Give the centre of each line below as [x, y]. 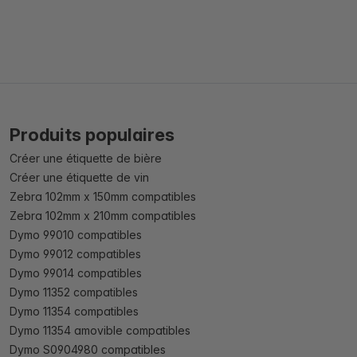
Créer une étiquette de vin [79, 178]
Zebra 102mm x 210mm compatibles [103, 216]
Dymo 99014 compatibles [76, 273]
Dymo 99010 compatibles [76, 235]
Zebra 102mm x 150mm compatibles [103, 197]
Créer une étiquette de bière [86, 159]
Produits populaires [92, 135]
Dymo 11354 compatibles [74, 312]
